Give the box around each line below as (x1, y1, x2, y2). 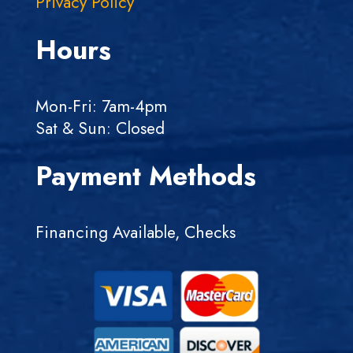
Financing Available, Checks (35, 221, 236, 245)
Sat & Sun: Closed (35, 117, 165, 141)
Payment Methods (35, 157, 256, 196)
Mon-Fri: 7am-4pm (35, 95, 167, 119)
